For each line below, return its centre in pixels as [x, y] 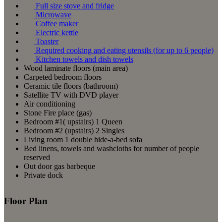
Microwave [54, 15]
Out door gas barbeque [59, 166]
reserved [37, 158]
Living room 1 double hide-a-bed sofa [83, 140]
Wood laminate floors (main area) [76, 68]
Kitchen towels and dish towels [84, 59]
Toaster [47, 42]
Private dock [43, 175]
